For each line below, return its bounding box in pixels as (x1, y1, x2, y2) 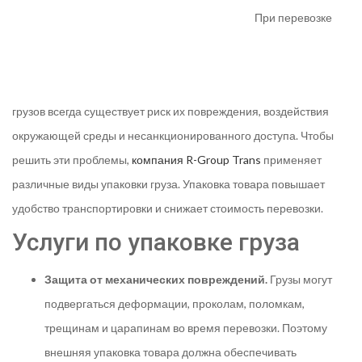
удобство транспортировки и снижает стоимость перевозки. (12, 201, 323, 215)
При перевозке (255, 10, 332, 24)
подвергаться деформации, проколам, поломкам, (44, 297, 305, 310)
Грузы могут (270, 272, 332, 286)
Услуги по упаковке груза (12, 228, 300, 256)
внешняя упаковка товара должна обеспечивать (44, 345, 297, 359)
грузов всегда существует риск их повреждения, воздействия (12, 104, 329, 118)
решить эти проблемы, (12, 153, 132, 166)
